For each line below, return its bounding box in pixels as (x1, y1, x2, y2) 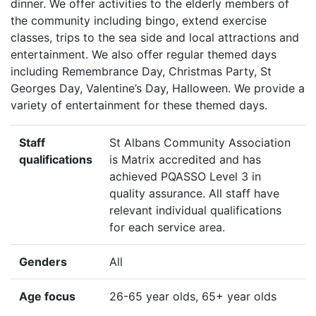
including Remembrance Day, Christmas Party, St (11, 64, 272, 79)
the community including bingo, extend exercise (11, 13, 267, 28)
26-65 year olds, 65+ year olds (109, 289, 276, 304)
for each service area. (109, 220, 225, 235)
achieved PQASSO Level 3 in (109, 169, 261, 184)
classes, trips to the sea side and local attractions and (11, 30, 299, 45)
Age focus (19, 289, 75, 304)
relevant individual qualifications (109, 203, 281, 218)
